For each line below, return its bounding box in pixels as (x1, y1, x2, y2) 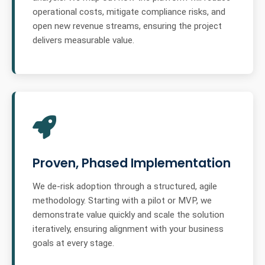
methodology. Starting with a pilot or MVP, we (33, 195, 212, 206)
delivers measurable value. (33, 35, 134, 46)
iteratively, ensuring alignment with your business (33, 224, 224, 235)
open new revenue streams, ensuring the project (33, 21, 222, 32)
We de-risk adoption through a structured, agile (33, 181, 217, 192)
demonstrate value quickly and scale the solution (33, 209, 224, 221)
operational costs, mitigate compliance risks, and (33, 7, 225, 18)
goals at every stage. (33, 238, 114, 249)
